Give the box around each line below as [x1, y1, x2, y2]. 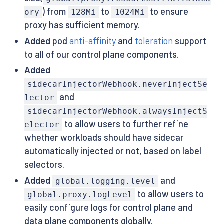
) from [42, 6, 68, 17]
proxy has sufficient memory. [24, 19, 140, 31]
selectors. [24, 159, 64, 170]
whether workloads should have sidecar [24, 132, 184, 143]
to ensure [147, 6, 188, 17]
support [172, 35, 206, 46]
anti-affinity [69, 35, 116, 46]
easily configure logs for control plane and [24, 202, 193, 213]
